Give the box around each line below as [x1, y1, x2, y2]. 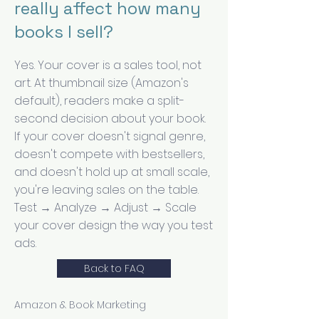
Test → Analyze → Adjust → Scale [14, 199, 197, 216]
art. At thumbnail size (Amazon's [14, 75, 189, 91]
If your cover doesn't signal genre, [14, 128, 205, 145]
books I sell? [14, 21, 113, 43]
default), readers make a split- [14, 93, 184, 109]
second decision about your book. [14, 110, 206, 127]
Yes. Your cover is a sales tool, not [14, 57, 202, 73]
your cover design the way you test [14, 217, 213, 234]
